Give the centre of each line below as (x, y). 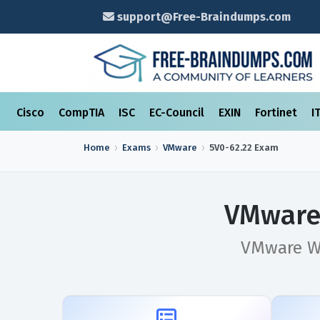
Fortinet (277, 112)
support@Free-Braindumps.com (202, 17)
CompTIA (83, 112)
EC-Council (178, 112)
